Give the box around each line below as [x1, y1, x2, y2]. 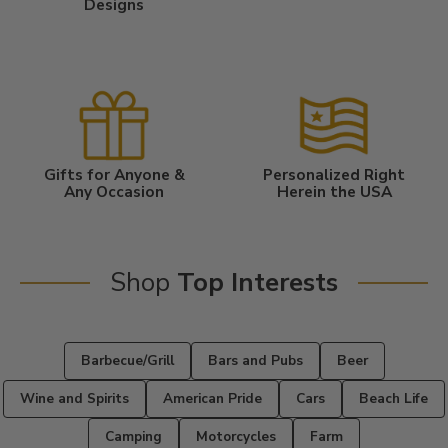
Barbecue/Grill [80, 350, 174, 370]
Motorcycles [196, 426, 276, 446]
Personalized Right [263, 163, 405, 185]
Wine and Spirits [20, 388, 129, 408]
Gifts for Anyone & [43, 163, 185, 185]
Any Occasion [64, 180, 164, 202]
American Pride [163, 388, 262, 408]
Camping [105, 426, 162, 446]
